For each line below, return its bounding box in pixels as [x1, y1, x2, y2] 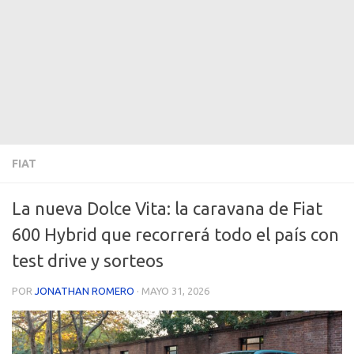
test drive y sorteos [12, 250, 164, 270]
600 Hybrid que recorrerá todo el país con [12, 224, 339, 244]
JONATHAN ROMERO [35, 284, 134, 296]
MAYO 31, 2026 [141, 284, 209, 296]
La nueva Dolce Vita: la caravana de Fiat [12, 198, 322, 218]
